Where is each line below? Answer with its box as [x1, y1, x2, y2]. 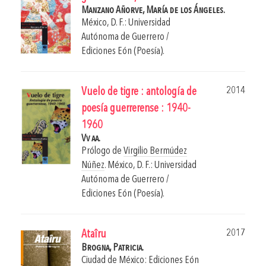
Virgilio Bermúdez [123, 146, 187, 157]
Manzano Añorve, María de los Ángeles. [81, 5, 225, 16]
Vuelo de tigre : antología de [81, 87, 197, 99]
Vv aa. [81, 134, 100, 144]
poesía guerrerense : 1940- [81, 103, 191, 115]
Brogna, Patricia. [81, 243, 144, 254]
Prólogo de [81, 146, 123, 157]
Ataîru [81, 229, 106, 241]
